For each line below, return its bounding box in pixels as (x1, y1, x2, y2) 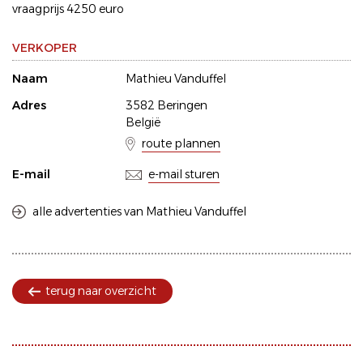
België (126, 115, 160, 130)
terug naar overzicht (45, 284, 156, 299)
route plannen (142, 136, 220, 152)
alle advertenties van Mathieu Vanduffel (32, 204, 246, 220)
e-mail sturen (148, 167, 220, 182)
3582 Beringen (126, 98, 207, 113)
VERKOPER (12, 41, 77, 56)
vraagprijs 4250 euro (12, 2, 124, 17)
